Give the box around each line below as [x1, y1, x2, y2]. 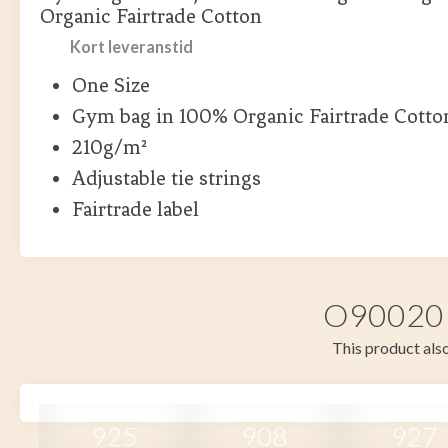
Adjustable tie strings [72, 166, 261, 190]
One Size [72, 73, 150, 97]
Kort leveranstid [70, 37, 193, 56]
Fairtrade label [72, 197, 199, 221]
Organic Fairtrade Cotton [40, 4, 262, 28]
